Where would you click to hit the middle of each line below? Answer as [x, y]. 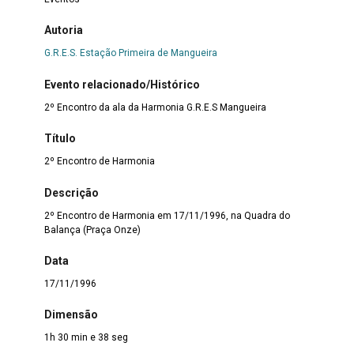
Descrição [71, 192]
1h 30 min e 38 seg [86, 338]
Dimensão [71, 315]
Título [60, 139]
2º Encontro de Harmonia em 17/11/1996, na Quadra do [167, 215]
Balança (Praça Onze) [92, 230]
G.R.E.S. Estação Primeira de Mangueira [130, 53]
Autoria [63, 30]
